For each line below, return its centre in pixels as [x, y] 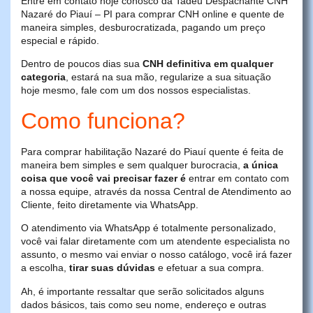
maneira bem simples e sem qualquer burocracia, [132, 165]
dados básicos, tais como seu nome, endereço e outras [144, 304]
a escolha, [45, 268]
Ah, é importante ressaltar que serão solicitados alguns [143, 291]
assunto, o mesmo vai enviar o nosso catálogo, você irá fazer [156, 255]
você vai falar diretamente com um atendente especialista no [155, 241]
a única [261, 165]
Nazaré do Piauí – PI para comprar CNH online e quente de [153, 14]
